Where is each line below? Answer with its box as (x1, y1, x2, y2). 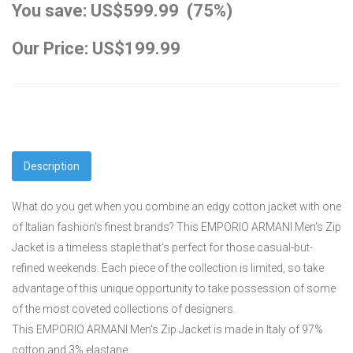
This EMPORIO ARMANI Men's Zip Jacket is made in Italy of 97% (12, 322, 323, 336)
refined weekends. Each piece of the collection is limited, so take (12, 261, 324, 274)
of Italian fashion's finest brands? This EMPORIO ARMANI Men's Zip (12, 220, 341, 233)
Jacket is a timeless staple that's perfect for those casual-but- (12, 240, 313, 254)
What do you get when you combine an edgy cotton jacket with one (12, 199, 341, 213)
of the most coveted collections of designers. (12, 302, 236, 315)
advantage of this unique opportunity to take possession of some (12, 281, 336, 295)
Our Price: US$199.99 (12, 38, 180, 58)
